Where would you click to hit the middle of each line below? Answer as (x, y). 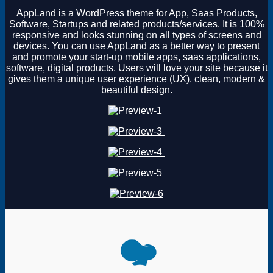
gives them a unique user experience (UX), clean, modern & (136, 79)
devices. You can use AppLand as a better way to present (136, 46)
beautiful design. (136, 90)
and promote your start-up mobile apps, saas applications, (136, 57)
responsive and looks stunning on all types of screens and (136, 35)
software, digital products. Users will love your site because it (136, 68)
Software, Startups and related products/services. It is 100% (136, 24)
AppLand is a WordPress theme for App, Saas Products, (136, 13)
